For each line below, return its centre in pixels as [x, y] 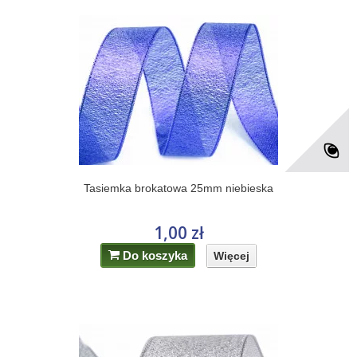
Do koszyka [155, 255]
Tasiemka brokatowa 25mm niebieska [178, 188]
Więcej [232, 255]
